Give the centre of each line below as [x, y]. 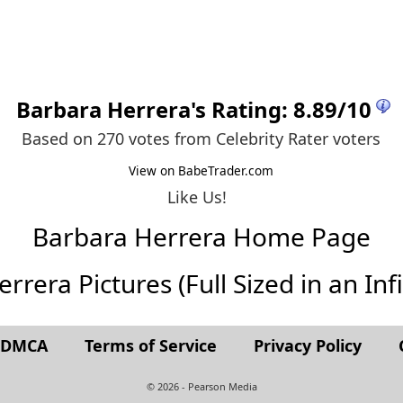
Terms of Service [150, 346]
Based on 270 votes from [119, 139]
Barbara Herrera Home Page [201, 237]
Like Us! [197, 197]
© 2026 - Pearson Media [201, 387]
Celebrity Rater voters [299, 139]
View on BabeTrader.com [201, 170]
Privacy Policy [307, 346]
